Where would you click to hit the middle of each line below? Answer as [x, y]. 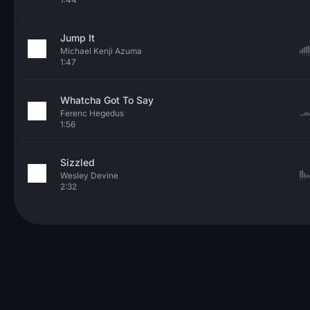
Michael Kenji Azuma [101, 51]
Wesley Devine [89, 175]
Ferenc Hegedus [92, 113]
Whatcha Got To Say [107, 100]
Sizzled [77, 162]
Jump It [77, 38]
